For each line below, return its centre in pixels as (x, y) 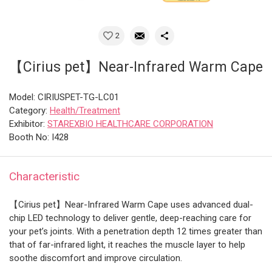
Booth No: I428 (39, 137)
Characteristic (44, 176)
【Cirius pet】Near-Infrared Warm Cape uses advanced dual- (131, 204)
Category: (29, 110)
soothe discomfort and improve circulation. (96, 258)
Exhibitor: (28, 124)
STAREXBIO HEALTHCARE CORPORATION (130, 124)
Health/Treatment (85, 110)
